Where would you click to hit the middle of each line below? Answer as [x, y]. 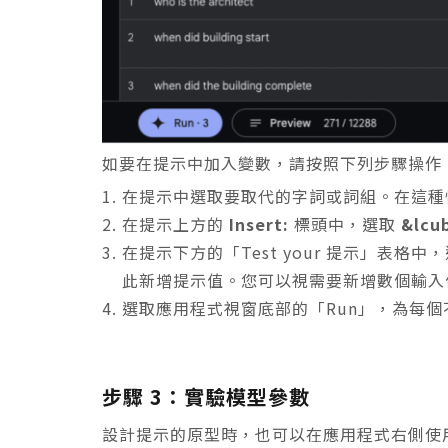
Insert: [259, 223]
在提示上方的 [175, 223]
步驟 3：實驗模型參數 [206, 396]
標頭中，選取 [345, 223]
